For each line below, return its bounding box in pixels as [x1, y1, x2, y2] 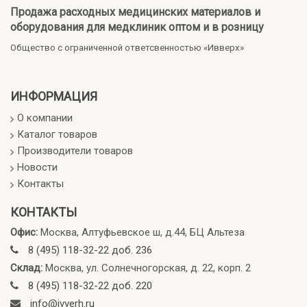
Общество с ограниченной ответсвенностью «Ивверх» [10, 42, 244, 53]
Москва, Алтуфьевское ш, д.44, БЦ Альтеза [40, 225, 245, 238]
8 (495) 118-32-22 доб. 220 [28, 279, 152, 292]
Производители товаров [17, 144, 133, 157]
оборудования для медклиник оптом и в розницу [10, 20, 264, 34]
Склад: [10, 261, 45, 274]
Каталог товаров [17, 127, 97, 140]
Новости [17, 160, 58, 173]
